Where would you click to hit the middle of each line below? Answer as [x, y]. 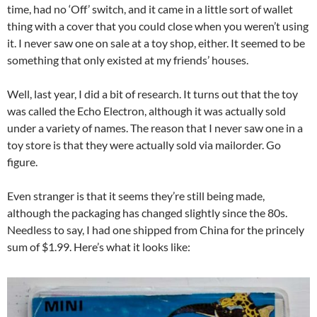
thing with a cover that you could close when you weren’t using [158, 26]
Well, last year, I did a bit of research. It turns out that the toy [152, 94]
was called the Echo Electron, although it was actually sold [146, 111]
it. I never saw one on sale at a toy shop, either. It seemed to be [156, 43]
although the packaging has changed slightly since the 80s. [147, 213]
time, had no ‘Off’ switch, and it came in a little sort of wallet [150, 9]
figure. [22, 162]
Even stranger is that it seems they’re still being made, [136, 196]
